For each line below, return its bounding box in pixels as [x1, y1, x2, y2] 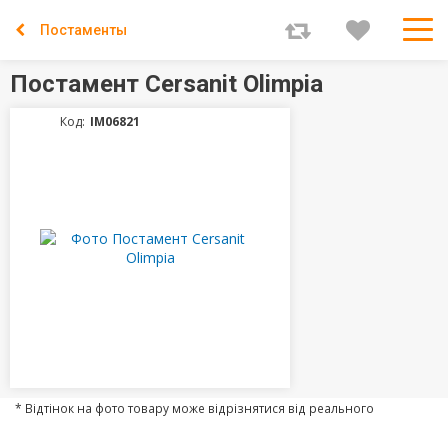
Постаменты [40, 22, 127, 38]
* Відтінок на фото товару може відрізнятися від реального [15, 400, 374, 416]
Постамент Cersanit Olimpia [10, 70, 323, 98]
